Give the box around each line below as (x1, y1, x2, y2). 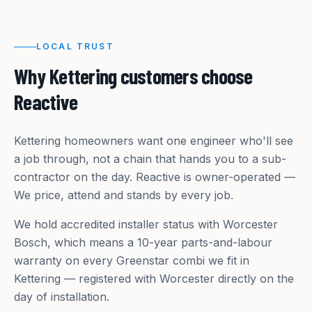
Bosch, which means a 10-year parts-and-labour (14, 235, 272, 250)
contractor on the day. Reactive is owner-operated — (14, 170, 295, 185)
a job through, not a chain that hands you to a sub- (14, 152, 286, 166)
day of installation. (14, 290, 109, 304)
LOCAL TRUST (36, 41, 114, 52)
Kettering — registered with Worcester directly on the (14, 272, 294, 286)
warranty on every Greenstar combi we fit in (14, 253, 249, 268)
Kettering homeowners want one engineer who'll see (14, 134, 293, 148)
